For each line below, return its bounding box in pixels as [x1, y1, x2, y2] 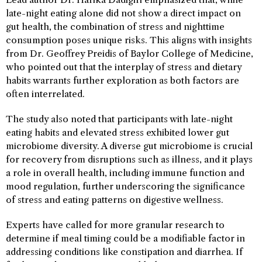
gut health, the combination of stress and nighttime [6, 20, 225, 32]
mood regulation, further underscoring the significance [6, 180, 245, 192]
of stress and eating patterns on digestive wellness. [6, 194, 223, 205]
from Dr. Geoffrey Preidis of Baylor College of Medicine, [6, 47, 253, 59]
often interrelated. [6, 88, 85, 99]
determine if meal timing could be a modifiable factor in [6, 232, 245, 244]
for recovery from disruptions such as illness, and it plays [6, 153, 253, 165]
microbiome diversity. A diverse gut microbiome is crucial [6, 140, 253, 151]
